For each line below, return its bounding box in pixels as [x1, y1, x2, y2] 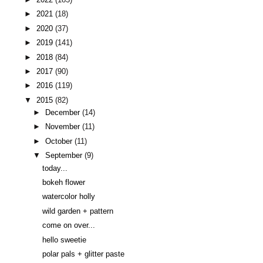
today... [42, 164, 68, 173]
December [45, 109, 83, 117]
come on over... [42, 221, 96, 230]
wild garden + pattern [42, 207, 114, 215]
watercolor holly [42, 193, 96, 201]
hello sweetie [42, 235, 87, 244]
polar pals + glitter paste [42, 250, 125, 259]
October [45, 137, 75, 146]
